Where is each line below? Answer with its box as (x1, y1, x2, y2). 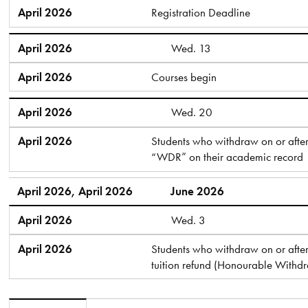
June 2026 (170, 183, 225, 199)
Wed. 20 (170, 104, 212, 120)
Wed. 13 (170, 40, 211, 56)
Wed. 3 (170, 212, 206, 228)
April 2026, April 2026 (16, 183, 133, 199)
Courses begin (151, 69, 217, 85)
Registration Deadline (151, 5, 251, 21)
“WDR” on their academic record (151, 149, 304, 165)
